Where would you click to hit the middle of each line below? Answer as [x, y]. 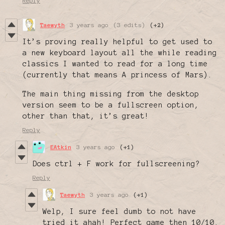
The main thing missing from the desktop [111, 94]
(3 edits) [129, 25]
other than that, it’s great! [86, 116]
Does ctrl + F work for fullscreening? [116, 164]
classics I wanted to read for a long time [115, 64]
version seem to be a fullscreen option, [111, 105]
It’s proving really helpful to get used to [118, 42]
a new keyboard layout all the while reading [120, 53]
